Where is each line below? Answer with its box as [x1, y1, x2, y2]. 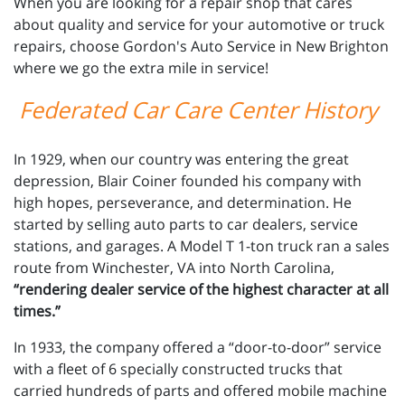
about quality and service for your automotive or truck [14, 14, 384, 34]
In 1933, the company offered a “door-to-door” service [14, 337, 381, 357]
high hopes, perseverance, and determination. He [14, 193, 352, 212]
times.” [14, 301, 61, 321]
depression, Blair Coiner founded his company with [14, 171, 362, 191]
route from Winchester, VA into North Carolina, [14, 258, 334, 278]
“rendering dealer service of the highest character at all [14, 279, 389, 299]
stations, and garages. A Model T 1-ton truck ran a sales [14, 236, 390, 256]
